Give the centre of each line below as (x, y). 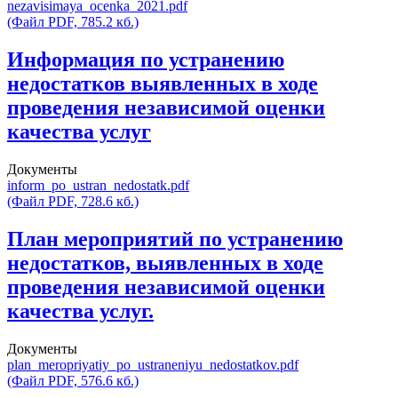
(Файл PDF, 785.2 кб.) (73, 22)
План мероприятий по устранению (175, 239)
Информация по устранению (146, 60)
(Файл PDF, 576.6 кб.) (73, 381)
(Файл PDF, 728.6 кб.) (73, 202)
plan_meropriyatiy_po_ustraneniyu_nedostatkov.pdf (153, 365)
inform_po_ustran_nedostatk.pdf (98, 186)
